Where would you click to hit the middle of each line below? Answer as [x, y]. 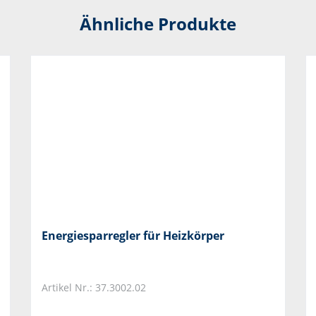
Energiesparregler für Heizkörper [133, 235]
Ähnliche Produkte [158, 23]
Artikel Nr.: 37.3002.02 [94, 287]
